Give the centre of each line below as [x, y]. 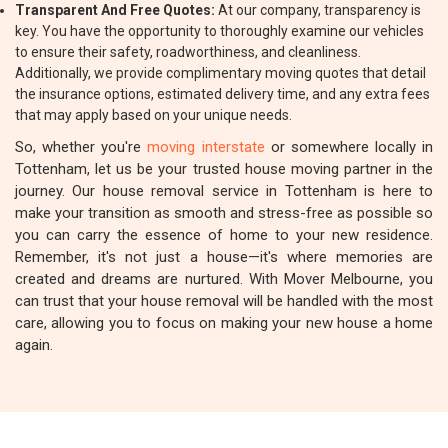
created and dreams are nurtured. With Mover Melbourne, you [224, 279]
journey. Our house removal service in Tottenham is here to [224, 191]
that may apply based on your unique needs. [153, 115]
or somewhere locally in [348, 147]
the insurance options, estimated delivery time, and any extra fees [222, 94]
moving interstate [206, 147]
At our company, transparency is [318, 10]
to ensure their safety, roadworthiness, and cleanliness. [188, 52]
